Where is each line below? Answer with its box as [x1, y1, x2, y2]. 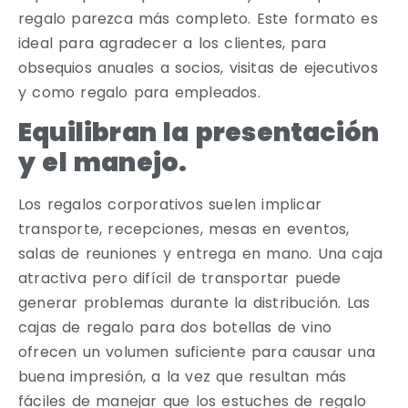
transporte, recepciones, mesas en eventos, [18, 218, 350, 240]
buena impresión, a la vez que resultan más [18, 365, 347, 387]
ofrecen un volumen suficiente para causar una [18, 341, 376, 362]
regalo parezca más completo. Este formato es [18, 7, 378, 29]
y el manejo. [18, 144, 188, 180]
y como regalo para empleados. [18, 81, 260, 103]
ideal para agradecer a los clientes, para [18, 32, 327, 54]
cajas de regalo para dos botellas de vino [18, 316, 332, 338]
